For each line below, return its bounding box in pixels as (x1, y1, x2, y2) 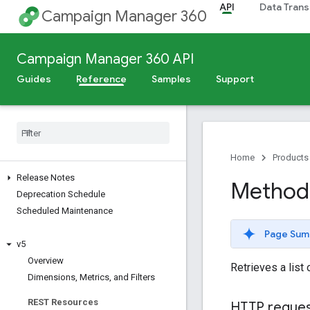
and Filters (111, 272, 155, 282)
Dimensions (28, 272, 75, 282)
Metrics (77, 272, 109, 282)
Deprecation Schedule (17, 189, 105, 199)
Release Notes (17, 172, 75, 183)
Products (273, 152, 309, 163)
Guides (17, 73, 51, 85)
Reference (76, 73, 127, 85)
